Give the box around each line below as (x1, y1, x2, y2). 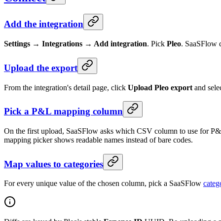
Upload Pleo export (128, 83, 192, 92)
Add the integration (4, 19, 83, 30)
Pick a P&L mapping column (4, 106, 123, 117)
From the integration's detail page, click (4, 83, 128, 92)
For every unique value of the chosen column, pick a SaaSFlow (4, 179, 203, 188)
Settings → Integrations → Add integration (4, 39, 147, 48)
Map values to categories (4, 158, 103, 169)
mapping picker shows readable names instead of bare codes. (4, 136, 193, 145)
